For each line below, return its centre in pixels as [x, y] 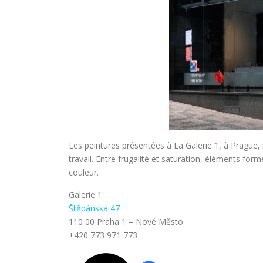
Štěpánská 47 [94, 208]
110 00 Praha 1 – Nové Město [126, 222]
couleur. [84, 172]
